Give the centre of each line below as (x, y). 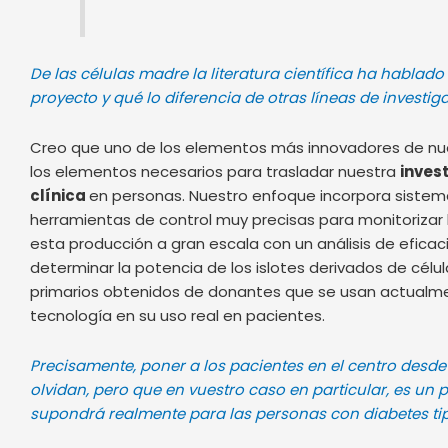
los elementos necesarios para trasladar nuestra (215, 172)
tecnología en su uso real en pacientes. (177, 316)
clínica (59, 196)
